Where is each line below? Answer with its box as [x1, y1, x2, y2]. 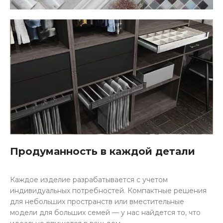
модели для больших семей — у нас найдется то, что [10, 208, 201, 218]
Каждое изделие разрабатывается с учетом [10, 175, 168, 185]
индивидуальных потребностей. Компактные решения [10, 186, 207, 196]
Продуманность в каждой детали [10, 145, 195, 158]
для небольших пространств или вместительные [10, 197, 184, 207]
